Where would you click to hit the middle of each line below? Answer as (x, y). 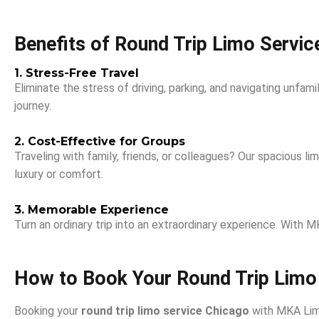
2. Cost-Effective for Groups (100, 141)
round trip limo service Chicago (165, 311)
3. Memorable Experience (91, 210)
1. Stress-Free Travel (77, 73)
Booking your (48, 311)
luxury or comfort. (59, 174)
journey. (33, 106)
